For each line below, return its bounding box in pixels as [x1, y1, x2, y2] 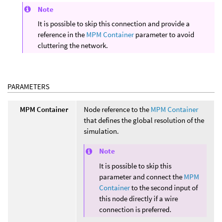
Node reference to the [84, 104, 151, 114]
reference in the [38, 30, 86, 39]
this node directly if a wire [99, 193, 178, 203]
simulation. [84, 126, 119, 136]
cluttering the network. [38, 41, 108, 50]
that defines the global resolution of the [84, 115, 204, 125]
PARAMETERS [7, 81, 50, 91]
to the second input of [130, 182, 198, 192]
